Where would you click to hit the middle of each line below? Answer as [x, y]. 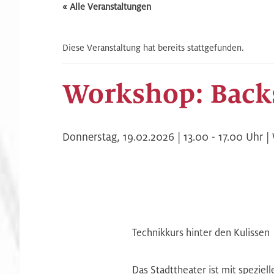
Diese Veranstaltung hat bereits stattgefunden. [153, 48]
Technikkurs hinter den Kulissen [201, 232]
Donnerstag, [93, 137]
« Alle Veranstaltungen [107, 7]
